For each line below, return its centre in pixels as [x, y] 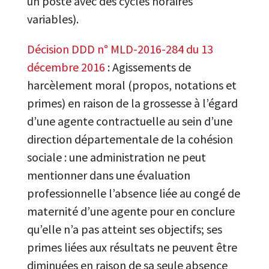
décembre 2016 [66, 67]
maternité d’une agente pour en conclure [131, 211]
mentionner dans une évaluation [108, 175]
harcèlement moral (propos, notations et [131, 85]
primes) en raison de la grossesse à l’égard [132, 103]
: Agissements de [148, 67]
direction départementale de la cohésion [130, 139]
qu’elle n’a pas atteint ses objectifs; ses [124, 229]
